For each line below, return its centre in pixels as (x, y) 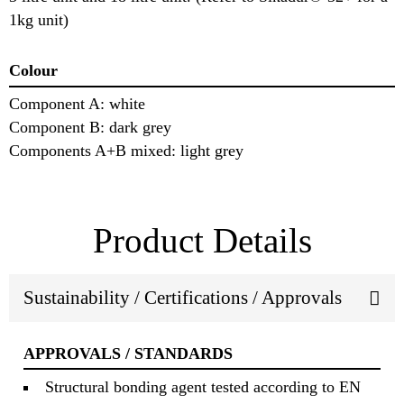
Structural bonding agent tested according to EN (203, 386)
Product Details (202, 240)
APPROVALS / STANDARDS (128, 354)
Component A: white (77, 103)
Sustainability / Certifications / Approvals (183, 298)
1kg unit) (39, 20)
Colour (33, 71)
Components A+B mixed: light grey (126, 150)
